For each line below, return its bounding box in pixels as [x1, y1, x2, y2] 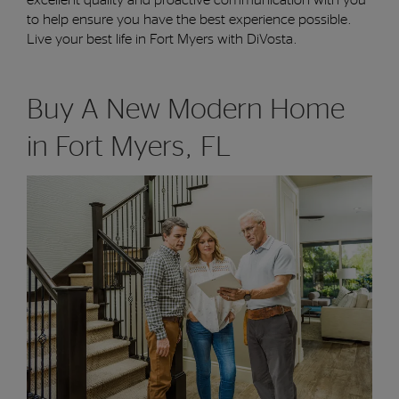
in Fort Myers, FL [27, 132, 231, 161]
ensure [72, 12, 113, 27]
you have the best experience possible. [113, 12, 352, 27]
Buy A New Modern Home [27, 94, 345, 124]
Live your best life [27, 31, 135, 46]
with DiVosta [217, 31, 293, 46]
